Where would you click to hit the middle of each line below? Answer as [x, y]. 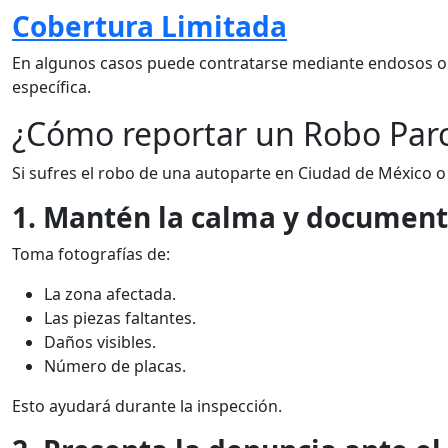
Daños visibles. [100, 342]
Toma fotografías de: [91, 254]
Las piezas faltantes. [120, 318]
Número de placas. [115, 366]
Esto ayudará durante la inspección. [147, 406]
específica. [51, 87]
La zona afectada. [110, 294]
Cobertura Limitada [149, 26]
